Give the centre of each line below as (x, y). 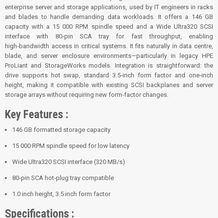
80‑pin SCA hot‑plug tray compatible (63, 178)
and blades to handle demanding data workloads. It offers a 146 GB (109, 17)
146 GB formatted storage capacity (61, 130)
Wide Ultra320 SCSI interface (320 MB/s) (69, 162)
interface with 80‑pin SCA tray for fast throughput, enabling (109, 36)
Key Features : (36, 115)
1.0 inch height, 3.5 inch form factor (61, 194)
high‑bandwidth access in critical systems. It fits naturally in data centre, (109, 46)
